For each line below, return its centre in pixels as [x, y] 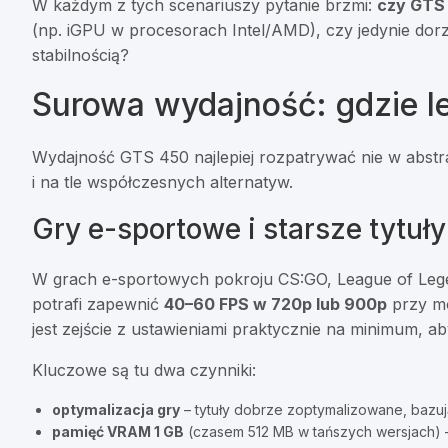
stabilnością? [80, 55]
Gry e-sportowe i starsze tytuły [239, 229]
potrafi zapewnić [98, 304]
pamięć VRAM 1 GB [118, 432]
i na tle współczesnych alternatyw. [162, 182]
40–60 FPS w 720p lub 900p [275, 304]
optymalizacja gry [116, 410]
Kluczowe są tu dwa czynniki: [144, 370]
